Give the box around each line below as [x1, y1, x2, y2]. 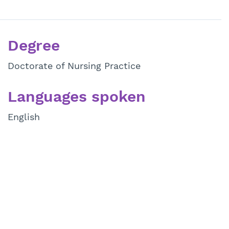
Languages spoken [7, 87, 146, 106]
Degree [7, 36, 60, 55]
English [7, 111, 40, 123]
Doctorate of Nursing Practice [7, 60, 141, 72]
